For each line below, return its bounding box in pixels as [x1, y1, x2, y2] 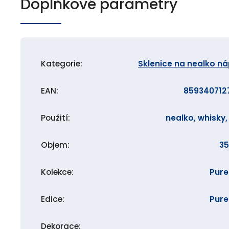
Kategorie [41, 58, 80, 69]
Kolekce [41, 167, 72, 177]
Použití [41, 112, 68, 123]
